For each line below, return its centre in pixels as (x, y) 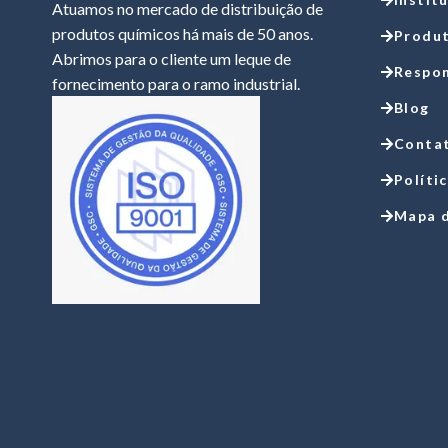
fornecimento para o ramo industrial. (176, 84)
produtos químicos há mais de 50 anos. (182, 34)
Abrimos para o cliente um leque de (171, 59)
